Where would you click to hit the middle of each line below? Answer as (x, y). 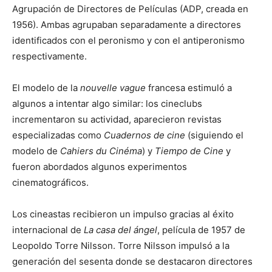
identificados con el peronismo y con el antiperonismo (128, 40)
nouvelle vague (113, 87)
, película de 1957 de (201, 229)
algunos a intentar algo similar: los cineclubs (107, 103)
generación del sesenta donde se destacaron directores (132, 261)
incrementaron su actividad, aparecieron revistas (117, 119)
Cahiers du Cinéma (101, 151)
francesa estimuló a (189, 87)
